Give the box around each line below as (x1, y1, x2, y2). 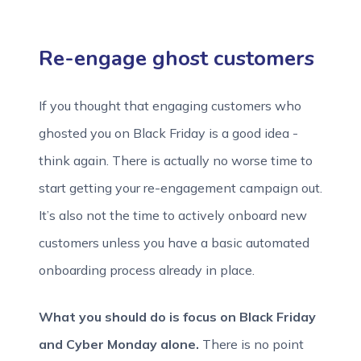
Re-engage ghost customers (39, 44, 314, 73)
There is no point (199, 336, 304, 352)
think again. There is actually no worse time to (39, 152, 313, 168)
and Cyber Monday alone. (39, 336, 199, 352)
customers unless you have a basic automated (39, 234, 309, 251)
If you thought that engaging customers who (39, 98, 301, 114)
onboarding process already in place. (39, 262, 258, 278)
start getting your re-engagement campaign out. (39, 180, 322, 196)
